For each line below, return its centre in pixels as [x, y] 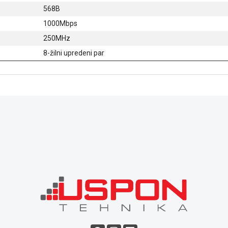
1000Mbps [60, 23]
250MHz [56, 38]
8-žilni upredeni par [74, 53]
